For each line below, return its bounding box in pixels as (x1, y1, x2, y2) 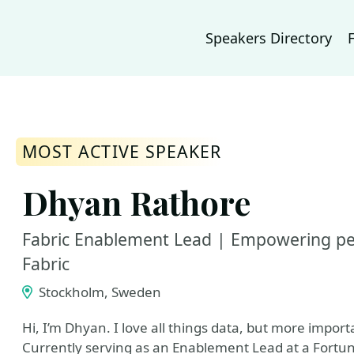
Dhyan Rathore (22, 180, 250, 224)
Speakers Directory (205, 28, 332, 47)
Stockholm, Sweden (35, 283, 161, 301)
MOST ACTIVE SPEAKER (22, 140, 222, 163)
